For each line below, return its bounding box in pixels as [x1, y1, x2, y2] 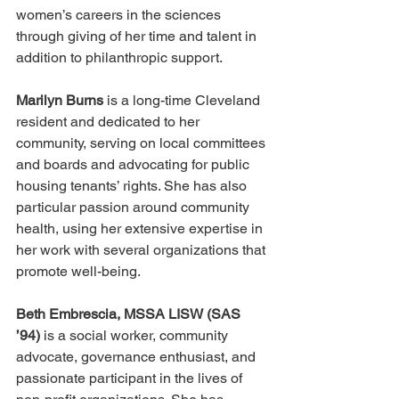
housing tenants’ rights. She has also [16, 177, 250, 195]
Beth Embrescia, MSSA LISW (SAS [16, 305, 244, 323]
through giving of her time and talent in [16, 28, 260, 45]
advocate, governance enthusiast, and [16, 348, 259, 366]
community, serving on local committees [16, 134, 269, 152]
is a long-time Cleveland [107, 92, 264, 110]
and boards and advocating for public [16, 156, 253, 174]
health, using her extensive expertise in [16, 220, 266, 238]
